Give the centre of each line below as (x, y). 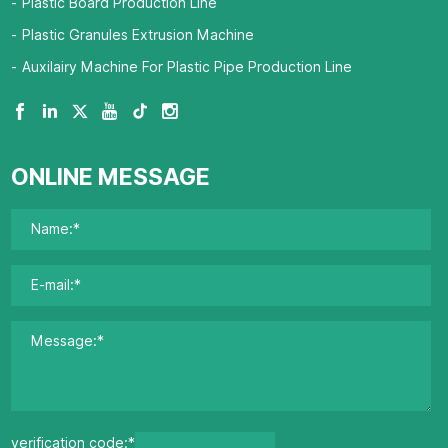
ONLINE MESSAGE (110, 177)
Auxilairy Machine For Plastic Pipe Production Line (186, 67)
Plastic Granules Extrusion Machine (137, 35)
